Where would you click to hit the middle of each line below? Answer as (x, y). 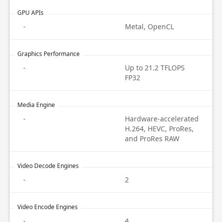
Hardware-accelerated (162, 119)
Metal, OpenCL (149, 27)
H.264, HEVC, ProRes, (159, 129)
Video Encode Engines (47, 207)
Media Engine (36, 105)
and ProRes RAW (152, 139)
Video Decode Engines (48, 166)
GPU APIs (30, 13)
